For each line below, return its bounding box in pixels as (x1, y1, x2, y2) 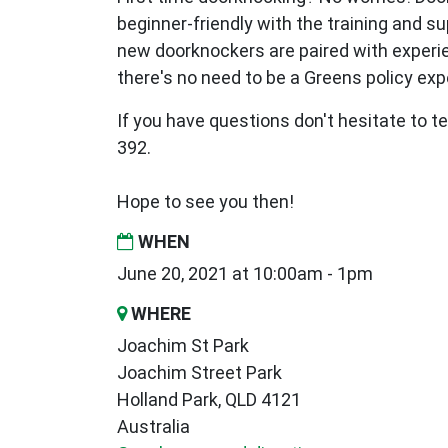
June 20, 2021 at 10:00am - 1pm (117, 263, 373, 285)
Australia (117, 416, 190, 438)
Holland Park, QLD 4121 (117, 389, 301, 411)
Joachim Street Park (117, 362, 282, 384)
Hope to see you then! (117, 191, 294, 213)
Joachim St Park (117, 335, 249, 357)
